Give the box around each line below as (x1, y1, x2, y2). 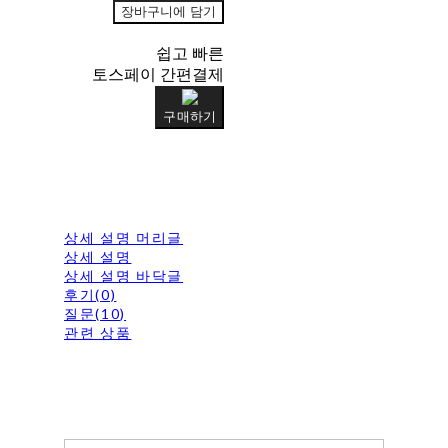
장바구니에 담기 (120, 2, 216, 19)
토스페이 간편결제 (91, 65, 224, 83)
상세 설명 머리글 (64, 228, 184, 246)
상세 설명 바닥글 (64, 266, 184, 284)
